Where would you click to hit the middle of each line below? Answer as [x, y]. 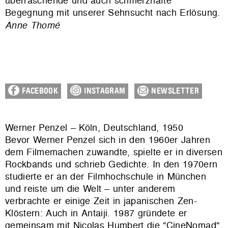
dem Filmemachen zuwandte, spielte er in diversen [114, 152]
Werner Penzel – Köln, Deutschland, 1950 [94, 128]
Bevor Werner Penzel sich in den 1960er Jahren [108, 140]
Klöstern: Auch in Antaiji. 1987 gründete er [96, 213]
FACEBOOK [39, 91]
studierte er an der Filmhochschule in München [106, 177]
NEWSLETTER [174, 91]
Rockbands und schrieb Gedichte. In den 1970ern [111, 164]
